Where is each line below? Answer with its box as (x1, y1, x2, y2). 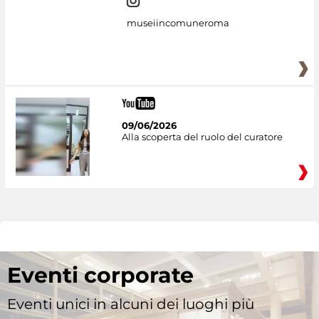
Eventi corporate (7, 261, 194, 288)
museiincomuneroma (126, 17, 229, 29)
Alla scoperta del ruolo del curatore (121, 130, 283, 142)
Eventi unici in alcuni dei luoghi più (7, 295, 254, 313)
